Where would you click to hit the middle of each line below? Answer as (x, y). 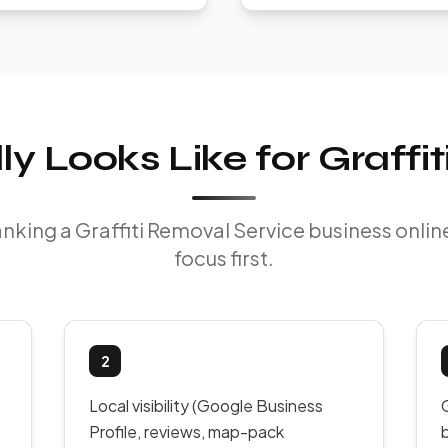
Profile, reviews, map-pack (186, 432)
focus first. (224, 258)
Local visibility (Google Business (206, 406)
